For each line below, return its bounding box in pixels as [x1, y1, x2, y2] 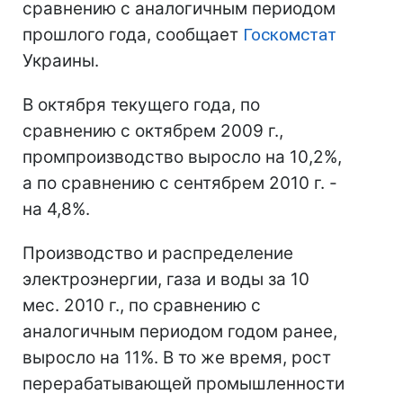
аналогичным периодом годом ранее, [22, 321, 337, 342]
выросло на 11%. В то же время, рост [22, 347, 331, 368]
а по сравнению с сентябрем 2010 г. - [22, 173, 337, 193]
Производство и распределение [22, 243, 293, 264]
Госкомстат [243, 24, 336, 45]
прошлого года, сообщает [22, 24, 243, 45]
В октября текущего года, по [22, 94, 260, 115]
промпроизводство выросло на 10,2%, [22, 147, 342, 167]
